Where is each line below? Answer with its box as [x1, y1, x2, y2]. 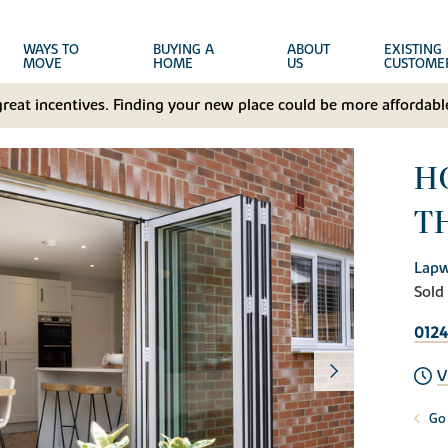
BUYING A [152, 41, 214, 59]
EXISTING [383, 41, 442, 59]
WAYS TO [23, 41, 80, 59]
